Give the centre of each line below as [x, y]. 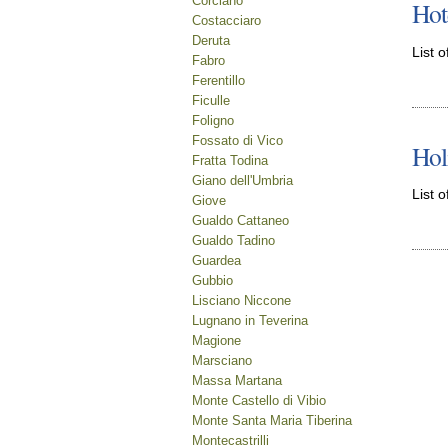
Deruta [211, 40]
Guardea [216, 260]
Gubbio [212, 280]
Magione [216, 340]
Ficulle [211, 100]
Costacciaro [226, 20]
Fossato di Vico [237, 140]
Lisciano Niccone [241, 300]
